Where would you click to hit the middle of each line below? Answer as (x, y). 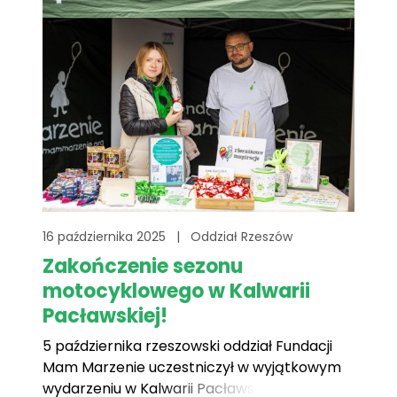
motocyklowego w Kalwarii (176, 291)
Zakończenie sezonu (143, 266)
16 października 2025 (106, 237)
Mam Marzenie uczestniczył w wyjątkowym (192, 367)
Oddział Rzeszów (241, 237)
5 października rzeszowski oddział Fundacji (187, 346)
